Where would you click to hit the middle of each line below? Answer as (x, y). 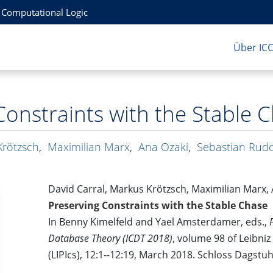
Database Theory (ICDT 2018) (111, 239)
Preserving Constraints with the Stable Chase (158, 206)
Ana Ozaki (163, 147)
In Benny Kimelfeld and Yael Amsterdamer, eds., (159, 222)
